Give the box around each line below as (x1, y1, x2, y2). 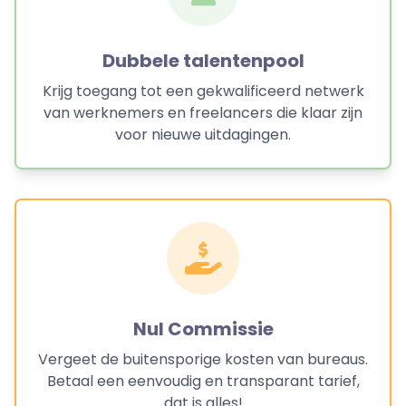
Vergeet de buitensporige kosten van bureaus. (38, 349, 368, 370)
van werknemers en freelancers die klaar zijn (43, 102, 362, 123)
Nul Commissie (132, 316, 274, 342)
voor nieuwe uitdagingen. (115, 124, 291, 145)
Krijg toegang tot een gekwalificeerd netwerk (42, 81, 364, 101)
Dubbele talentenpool (101, 48, 304, 73)
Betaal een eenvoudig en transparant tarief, (46, 371, 360, 391)
